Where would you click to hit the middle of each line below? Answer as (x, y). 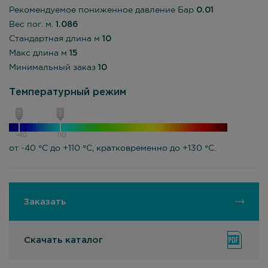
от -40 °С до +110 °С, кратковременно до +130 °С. (112, 148)
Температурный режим (68, 92)
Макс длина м (39, 53)
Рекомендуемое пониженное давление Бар (103, 10)
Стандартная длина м (56, 39)
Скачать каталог (63, 240)
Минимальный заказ (54, 68)
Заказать (45, 202)
